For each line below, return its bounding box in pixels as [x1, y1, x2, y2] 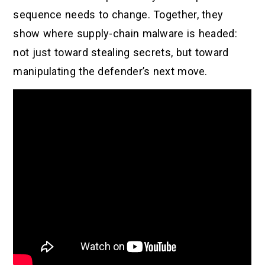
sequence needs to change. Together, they [13, 8, 224, 21]
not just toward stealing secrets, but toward [13, 46, 229, 59]
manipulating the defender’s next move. [13, 65, 208, 78]
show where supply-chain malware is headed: [13, 27, 237, 40]
